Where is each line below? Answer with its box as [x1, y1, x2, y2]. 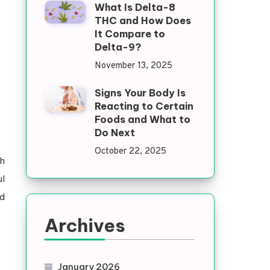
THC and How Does [94, 14, 191, 27]
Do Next [94, 127, 135, 139]
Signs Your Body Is [94, 87, 186, 99]
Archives [44, 214, 125, 237]
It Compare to [94, 28, 165, 40]
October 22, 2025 [94, 146, 166, 157]
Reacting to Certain [94, 100, 193, 112]
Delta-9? [94, 41, 141, 53]
